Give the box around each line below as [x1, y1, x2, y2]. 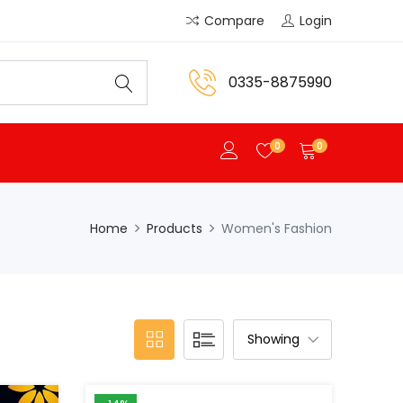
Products [147, 219, 202, 237]
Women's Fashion [221, 219, 332, 237]
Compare [204, 11, 264, 30]
